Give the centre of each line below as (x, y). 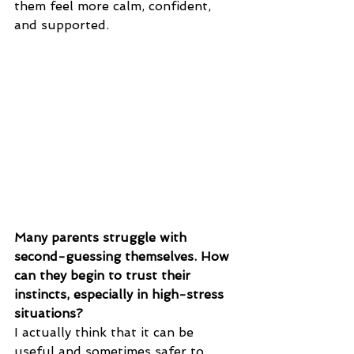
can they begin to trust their (104, 275)
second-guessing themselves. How (124, 256)
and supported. (62, 25)
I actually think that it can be (106, 332)
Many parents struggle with (102, 237)
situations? (49, 313)
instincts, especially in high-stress (121, 294)
